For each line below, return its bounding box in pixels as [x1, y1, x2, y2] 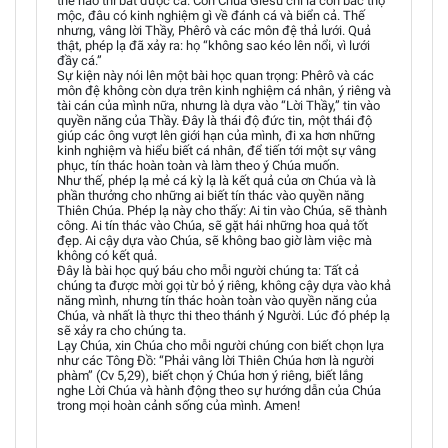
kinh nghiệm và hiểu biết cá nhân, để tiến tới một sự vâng [57, 143, 376, 158]
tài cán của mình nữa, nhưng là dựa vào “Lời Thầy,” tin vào [57, 98, 380, 113]
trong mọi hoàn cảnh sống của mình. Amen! [57, 398, 300, 413]
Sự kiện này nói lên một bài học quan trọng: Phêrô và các [57, 68, 374, 83]
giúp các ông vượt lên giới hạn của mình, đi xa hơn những [57, 128, 375, 143]
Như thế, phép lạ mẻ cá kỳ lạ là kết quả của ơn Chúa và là [57, 173, 376, 188]
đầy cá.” [57, 53, 102, 68]
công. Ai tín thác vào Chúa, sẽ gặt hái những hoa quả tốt [57, 218, 368, 233]
